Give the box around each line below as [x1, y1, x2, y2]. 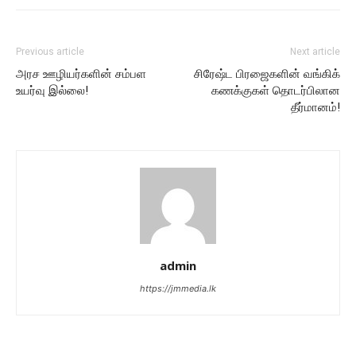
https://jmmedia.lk [140, 282, 216, 294]
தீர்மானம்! [291, 99, 340, 114]
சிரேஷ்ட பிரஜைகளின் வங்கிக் [194, 66, 340, 81]
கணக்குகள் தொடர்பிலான [211, 83, 340, 98]
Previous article [16, 45, 84, 57]
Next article [290, 45, 340, 57]
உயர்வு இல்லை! [16, 83, 88, 98]
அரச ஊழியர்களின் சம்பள [16, 66, 146, 81]
